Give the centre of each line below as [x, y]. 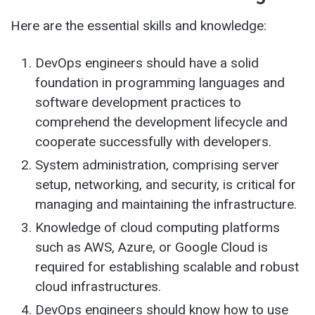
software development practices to [138, 103]
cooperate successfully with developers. [153, 142]
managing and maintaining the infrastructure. [166, 205]
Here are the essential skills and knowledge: [139, 26]
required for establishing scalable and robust [167, 267]
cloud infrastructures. [98, 287]
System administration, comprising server [157, 165]
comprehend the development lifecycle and [161, 122]
